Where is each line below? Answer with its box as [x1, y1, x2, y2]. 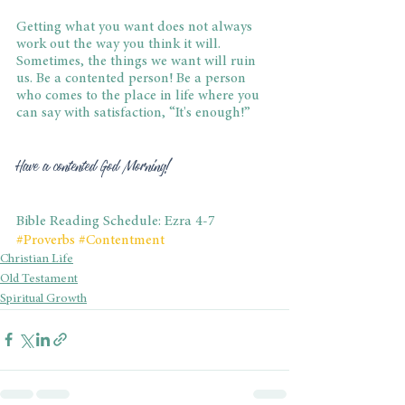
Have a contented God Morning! [16, 156, 172, 175]
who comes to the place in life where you [16, 88, 263, 103]
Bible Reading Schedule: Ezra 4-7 [16, 213, 215, 229]
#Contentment [79, 232, 165, 248]
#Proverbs [16, 232, 75, 248]
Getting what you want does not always [16, 19, 256, 34]
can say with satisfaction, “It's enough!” [16, 105, 250, 120]
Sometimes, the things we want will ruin [16, 53, 259, 69]
